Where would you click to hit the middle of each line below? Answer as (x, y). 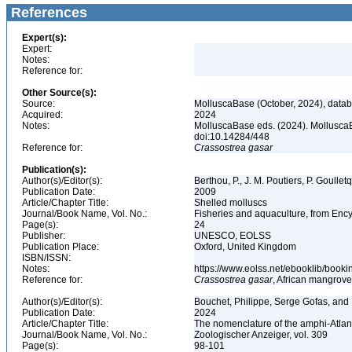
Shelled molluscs (232, 203)
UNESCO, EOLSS (234, 236)
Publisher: (44, 236)
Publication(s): (54, 170)
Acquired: (42, 115)
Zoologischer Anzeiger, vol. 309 (262, 335)
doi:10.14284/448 (233, 137)
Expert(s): (44, 38)
